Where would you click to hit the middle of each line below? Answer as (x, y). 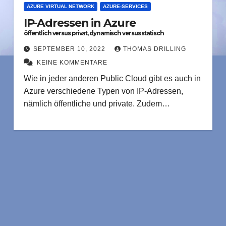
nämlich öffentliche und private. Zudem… (97, 104)
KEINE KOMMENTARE (72, 63)
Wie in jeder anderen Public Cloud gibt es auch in (112, 78)
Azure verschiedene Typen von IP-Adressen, (103, 91)
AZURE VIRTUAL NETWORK (60, 6)
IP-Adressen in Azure (80, 23)
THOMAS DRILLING (154, 49)
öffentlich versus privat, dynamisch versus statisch (94, 33)
